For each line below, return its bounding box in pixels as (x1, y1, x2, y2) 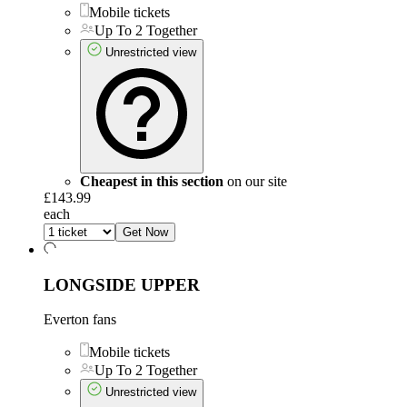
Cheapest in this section (80, 173, 223, 189)
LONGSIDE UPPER (44, 274, 200, 294)
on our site (223, 173, 287, 189)
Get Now (123, 224, 168, 239)
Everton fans (44, 312, 116, 328)
